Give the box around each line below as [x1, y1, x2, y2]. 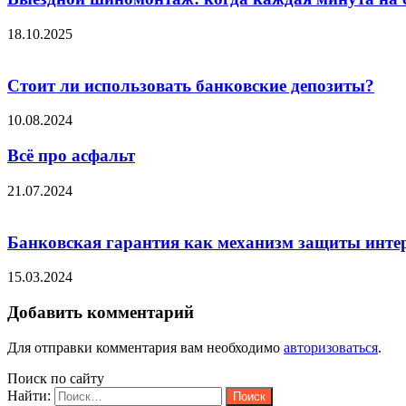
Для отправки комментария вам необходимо [7, 339, 284, 355]
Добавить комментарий [7, 303, 194, 322]
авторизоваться [284, 339, 378, 355]
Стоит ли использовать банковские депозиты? [7, 75, 374, 95]
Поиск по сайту [7, 370, 104, 386]
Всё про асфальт [7, 146, 135, 166]
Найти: [7, 387, 51, 403]
